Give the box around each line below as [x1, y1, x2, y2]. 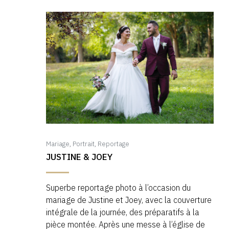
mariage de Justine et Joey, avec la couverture [46, 194, 212, 205]
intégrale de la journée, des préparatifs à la [46, 207, 199, 217]
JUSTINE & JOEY [46, 151, 112, 163]
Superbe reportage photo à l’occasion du [46, 182, 191, 193]
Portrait [73, 139, 95, 148]
